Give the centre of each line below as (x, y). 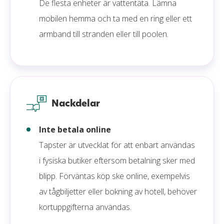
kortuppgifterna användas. (85, 207)
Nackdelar (76, 103)
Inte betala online (75, 129)
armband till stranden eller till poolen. (105, 34)
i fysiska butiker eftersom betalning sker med (117, 160)
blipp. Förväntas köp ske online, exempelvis (114, 176)
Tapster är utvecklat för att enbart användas (117, 145)
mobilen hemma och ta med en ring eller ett (115, 18)
